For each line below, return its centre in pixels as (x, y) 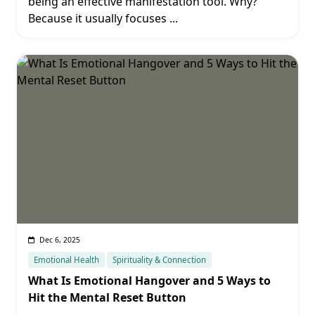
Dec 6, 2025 (59, 240)
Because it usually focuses (97, 18)
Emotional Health (66, 260)
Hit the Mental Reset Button (107, 297)
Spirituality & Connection (160, 260)
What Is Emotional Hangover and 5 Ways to (149, 281)
